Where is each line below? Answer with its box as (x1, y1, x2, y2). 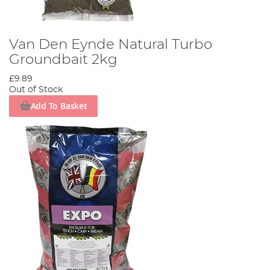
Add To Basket (30, 100, 87, 112)
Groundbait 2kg (9, 52, 118, 67)
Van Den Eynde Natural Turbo (9, 37, 212, 52)
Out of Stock (9, 85, 63, 94)
